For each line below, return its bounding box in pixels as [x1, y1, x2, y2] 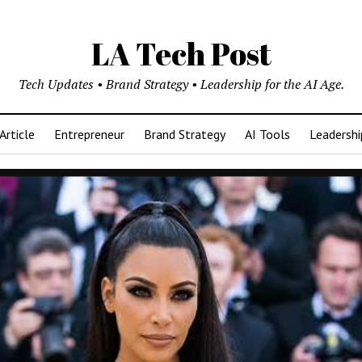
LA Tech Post [90, 33, 271, 74]
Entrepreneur [53, 126, 124, 142]
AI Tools [244, 126, 290, 142]
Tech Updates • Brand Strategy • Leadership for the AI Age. [18, 75, 344, 93]
